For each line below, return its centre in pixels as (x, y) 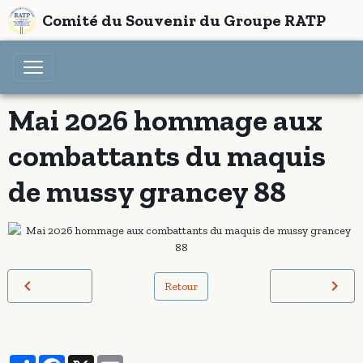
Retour (181, 286)
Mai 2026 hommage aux (165, 120)
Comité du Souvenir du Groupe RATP (184, 20)
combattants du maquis (167, 156)
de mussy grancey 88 (147, 191)
